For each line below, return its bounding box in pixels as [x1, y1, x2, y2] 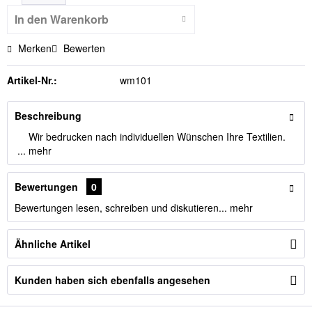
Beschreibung [15, 109, 81, 123]
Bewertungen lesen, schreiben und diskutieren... [15, 201, 227, 214]
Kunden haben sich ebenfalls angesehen [15, 273, 210, 287]
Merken [18, 41, 52, 55]
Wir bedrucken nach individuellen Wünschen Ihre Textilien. [15, 130, 286, 143]
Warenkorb [50, 11, 109, 27]
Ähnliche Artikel [15, 237, 91, 251]
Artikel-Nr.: [7, 73, 57, 87]
